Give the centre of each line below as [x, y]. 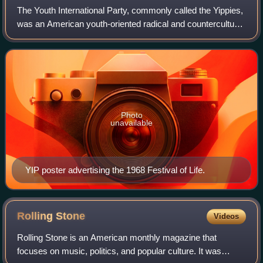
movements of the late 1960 [70, 51]
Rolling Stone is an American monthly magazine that [117, 237]
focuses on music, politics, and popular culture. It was [119, 251]
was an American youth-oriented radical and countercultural [131, 24]
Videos [226, 216]
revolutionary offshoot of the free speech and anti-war [119, 38]
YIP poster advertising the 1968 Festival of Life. [115, 170]
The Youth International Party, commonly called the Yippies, [130, 11]
